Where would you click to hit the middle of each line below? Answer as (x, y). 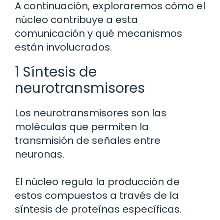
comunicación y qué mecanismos (98, 34)
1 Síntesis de (56, 72)
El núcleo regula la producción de (97, 182)
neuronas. (40, 154)
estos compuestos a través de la (97, 196)
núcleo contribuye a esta (76, 20)
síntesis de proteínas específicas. (98, 209)
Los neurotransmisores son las (91, 113)
